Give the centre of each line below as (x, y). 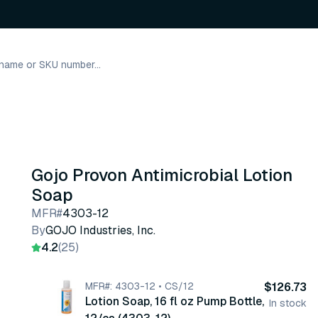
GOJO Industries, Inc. (100, 230)
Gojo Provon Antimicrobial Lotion (162, 175)
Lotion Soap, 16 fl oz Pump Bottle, (175, 301)
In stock (288, 303)
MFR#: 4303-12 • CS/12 (139, 286)
